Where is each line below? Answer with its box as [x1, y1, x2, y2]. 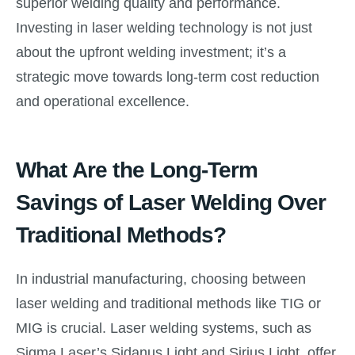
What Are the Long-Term [16, 157, 258, 182]
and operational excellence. [16, 93, 189, 109]
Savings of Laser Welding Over [16, 189, 326, 215]
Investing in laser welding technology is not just [16, 19, 312, 36]
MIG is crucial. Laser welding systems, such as [16, 319, 311, 336]
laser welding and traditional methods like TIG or [16, 295, 321, 311]
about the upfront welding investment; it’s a [16, 44, 286, 60]
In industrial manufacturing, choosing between [16, 270, 306, 287]
